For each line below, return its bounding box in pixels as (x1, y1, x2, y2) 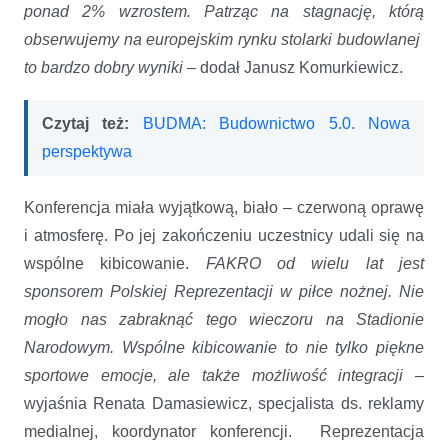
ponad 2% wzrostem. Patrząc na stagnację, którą (24, 2, 424, 20)
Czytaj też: (42, 114, 143, 132)
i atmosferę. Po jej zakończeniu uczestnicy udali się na (24, 226, 424, 244)
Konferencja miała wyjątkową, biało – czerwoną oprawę (24, 198, 424, 216)
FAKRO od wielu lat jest (205, 254, 425, 272)
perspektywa (42, 142, 132, 160)
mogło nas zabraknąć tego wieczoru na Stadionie (24, 310, 424, 328)
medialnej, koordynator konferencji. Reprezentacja (24, 422, 424, 440)
